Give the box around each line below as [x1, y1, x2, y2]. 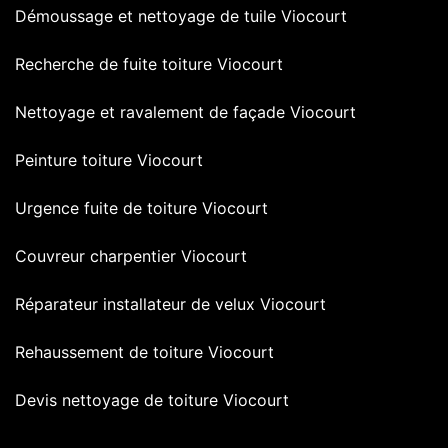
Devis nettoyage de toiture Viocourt [15, 389, 289, 410]
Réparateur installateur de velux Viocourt [15, 293, 326, 314]
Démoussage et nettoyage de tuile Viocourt [15, 5, 347, 26]
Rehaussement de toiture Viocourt [15, 341, 274, 362]
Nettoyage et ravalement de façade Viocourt [15, 101, 356, 122]
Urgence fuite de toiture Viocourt [15, 197, 268, 218]
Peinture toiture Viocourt [15, 149, 203, 170]
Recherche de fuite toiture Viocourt [15, 53, 283, 74]
